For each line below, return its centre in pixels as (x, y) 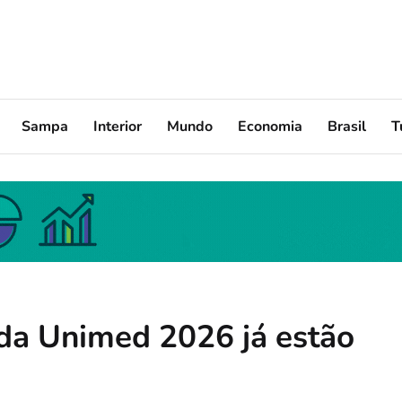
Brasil (347, 126)
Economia (270, 126)
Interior (118, 126)
